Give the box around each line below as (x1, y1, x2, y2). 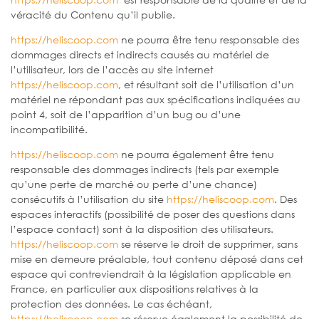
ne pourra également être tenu (118, 147, 274, 161)
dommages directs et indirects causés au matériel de (11, 47, 269, 61)
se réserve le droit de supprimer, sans (118, 236, 298, 251)
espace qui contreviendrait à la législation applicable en (11, 266, 291, 281)
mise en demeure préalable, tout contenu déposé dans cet (11, 251, 303, 266)
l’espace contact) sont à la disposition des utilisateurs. (11, 221, 273, 236)
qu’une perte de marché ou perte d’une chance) (11, 177, 257, 191)
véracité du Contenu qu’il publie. (11, 7, 175, 21)
